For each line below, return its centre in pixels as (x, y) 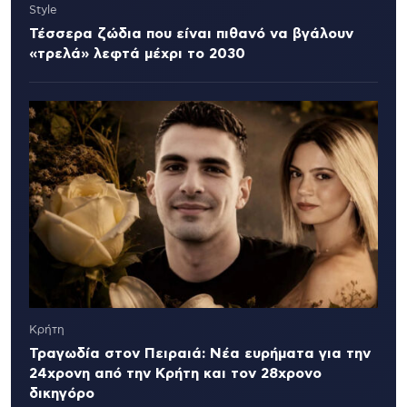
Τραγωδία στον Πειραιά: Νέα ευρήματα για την (200, 354)
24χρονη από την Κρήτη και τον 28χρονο (175, 374)
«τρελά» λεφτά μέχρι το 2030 (137, 54)
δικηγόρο (62, 394)
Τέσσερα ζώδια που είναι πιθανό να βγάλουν (191, 34)
